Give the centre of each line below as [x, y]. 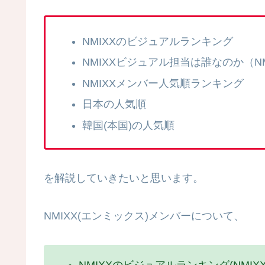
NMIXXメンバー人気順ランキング [163, 83]
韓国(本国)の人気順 [128, 126]
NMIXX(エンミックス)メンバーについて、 [144, 216]
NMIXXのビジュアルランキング [157, 41]
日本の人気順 [114, 104]
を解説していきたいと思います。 [124, 178]
